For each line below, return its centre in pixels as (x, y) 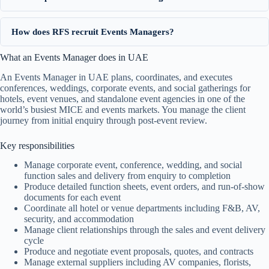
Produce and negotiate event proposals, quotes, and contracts (139, 252)
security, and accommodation (79, 219)
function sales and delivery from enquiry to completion (127, 176)
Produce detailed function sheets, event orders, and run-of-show (144, 187)
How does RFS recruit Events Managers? (93, 31)
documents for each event (72, 198)
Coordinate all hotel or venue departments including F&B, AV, (142, 208)
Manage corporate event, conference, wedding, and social (133, 165)
